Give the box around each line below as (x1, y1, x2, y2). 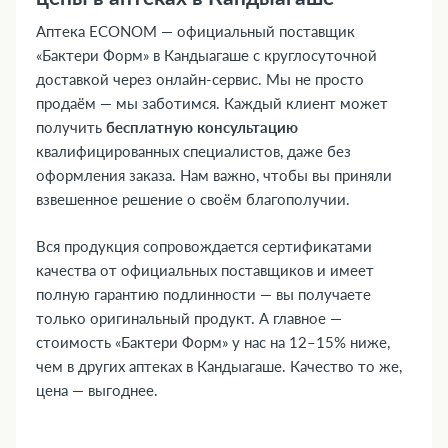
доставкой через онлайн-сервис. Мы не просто (36, 70, 364, 89)
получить (36, 118, 106, 137)
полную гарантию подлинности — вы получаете (36, 284, 371, 303)
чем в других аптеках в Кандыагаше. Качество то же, (36, 356, 402, 375)
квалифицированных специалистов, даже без (36, 142, 351, 161)
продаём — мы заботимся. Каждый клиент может (36, 94, 388, 113)
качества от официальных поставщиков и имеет (36, 260, 374, 279)
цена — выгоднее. (36, 380, 158, 399)
